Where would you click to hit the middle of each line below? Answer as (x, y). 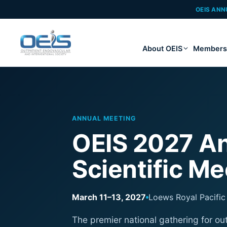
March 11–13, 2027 (109, 197)
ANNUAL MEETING (104, 118)
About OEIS (162, 48)
